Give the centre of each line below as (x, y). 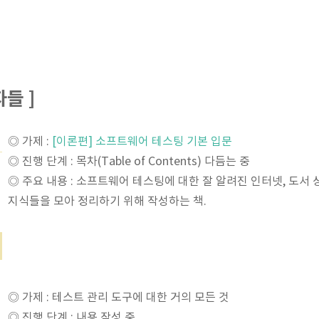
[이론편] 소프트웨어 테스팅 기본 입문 (142, 142)
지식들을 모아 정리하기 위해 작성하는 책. (107, 202)
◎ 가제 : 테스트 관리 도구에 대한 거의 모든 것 (119, 298)
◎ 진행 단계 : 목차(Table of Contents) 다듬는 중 (129, 162)
